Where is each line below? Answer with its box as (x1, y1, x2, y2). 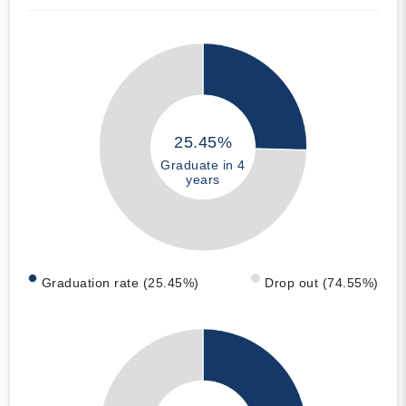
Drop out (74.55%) (265, 275, 379, 291)
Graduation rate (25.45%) (41, 275, 199, 291)
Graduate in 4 (160, 157, 246, 172)
